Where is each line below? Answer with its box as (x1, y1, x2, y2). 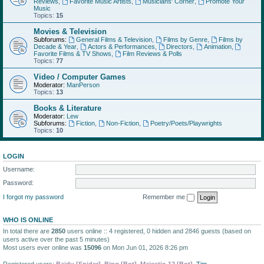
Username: (3, 165, 35, 173)
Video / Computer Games (34, 72, 126, 81)
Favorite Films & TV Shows (34, 50, 111, 57)
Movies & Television (34, 27, 107, 36)
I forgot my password (3, 193, 64, 200)
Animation (203, 43, 232, 50)
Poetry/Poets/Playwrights (150, 120, 222, 127)
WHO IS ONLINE (3, 216, 53, 223)
